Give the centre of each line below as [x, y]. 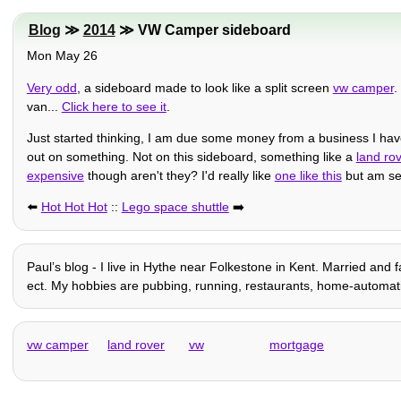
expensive [55, 175]
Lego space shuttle [175, 207]
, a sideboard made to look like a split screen [205, 87]
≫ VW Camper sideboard [203, 30]
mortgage [296, 344]
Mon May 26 [62, 56]
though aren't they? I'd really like [179, 175]
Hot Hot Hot [74, 207]
